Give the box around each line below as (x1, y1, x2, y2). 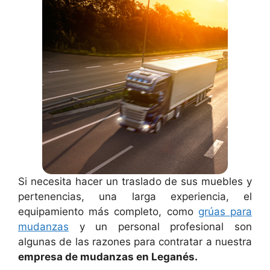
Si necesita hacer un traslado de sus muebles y (18, 175, 252, 187)
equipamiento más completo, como (18, 205, 198, 218)
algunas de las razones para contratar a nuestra (18, 235, 252, 248)
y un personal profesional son (69, 220, 252, 233)
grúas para (198, 205, 253, 218)
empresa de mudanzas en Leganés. (18, 250, 198, 263)
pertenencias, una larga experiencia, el (18, 190, 252, 202)
